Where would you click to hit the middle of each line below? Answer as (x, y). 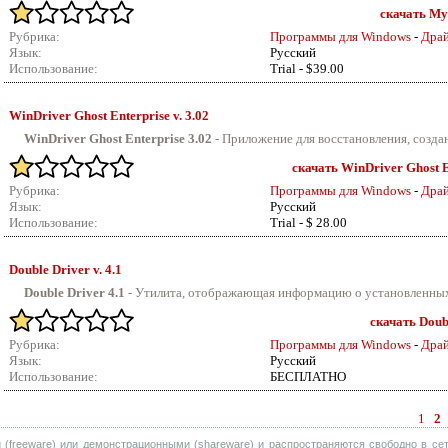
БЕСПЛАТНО (308, 376)
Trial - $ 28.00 (308, 222)
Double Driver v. (57, 269)
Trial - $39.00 (307, 68)
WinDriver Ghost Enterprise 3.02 (118, 138)
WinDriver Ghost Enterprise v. (97, 115)
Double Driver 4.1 (74, 292)
